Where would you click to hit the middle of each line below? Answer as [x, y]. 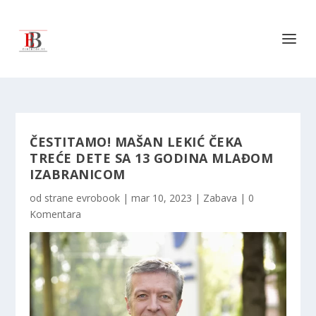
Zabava [220, 198]
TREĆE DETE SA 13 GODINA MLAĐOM [152, 158]
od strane [53, 198]
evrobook [98, 198]
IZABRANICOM [78, 174]
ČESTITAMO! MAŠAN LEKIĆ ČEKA [136, 142]
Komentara [56, 214]
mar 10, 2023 [162, 198]
